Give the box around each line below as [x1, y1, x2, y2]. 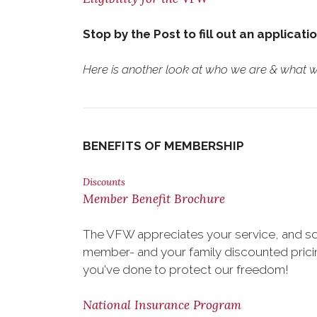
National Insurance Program [83, 297, 241, 313]
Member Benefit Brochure [83, 191, 225, 207]
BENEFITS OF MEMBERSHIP [83, 139, 244, 153]
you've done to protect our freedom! [83, 263, 289, 277]
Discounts [83, 175, 125, 188]
